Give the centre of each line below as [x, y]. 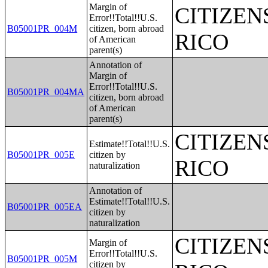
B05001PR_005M [42, 259]
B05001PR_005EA [45, 207]
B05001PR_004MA [46, 92]
